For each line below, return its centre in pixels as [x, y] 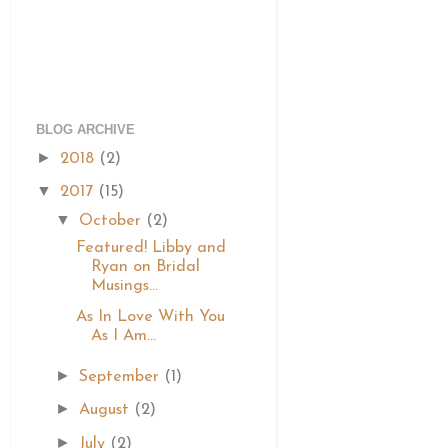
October [113, 220]
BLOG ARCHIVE [85, 130]
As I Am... [124, 336]
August [107, 410]
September [122, 377]
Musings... [125, 285]
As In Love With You [151, 317]
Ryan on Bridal [146, 266]
